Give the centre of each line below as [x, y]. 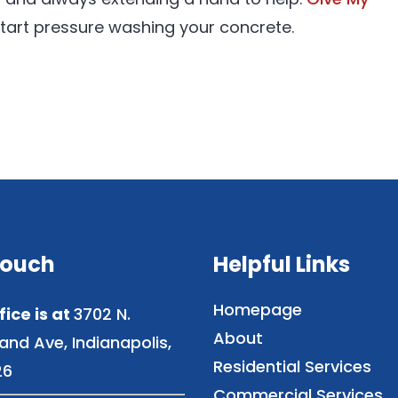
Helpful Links [282, 264]
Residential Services [292, 366]
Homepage [258, 310]
